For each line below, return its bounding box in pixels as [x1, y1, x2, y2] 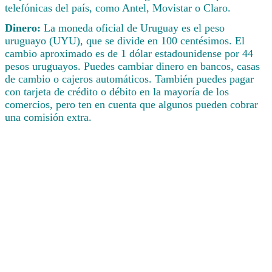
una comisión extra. [5, 111, 92, 124]
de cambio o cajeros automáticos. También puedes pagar [5, 73, 254, 86]
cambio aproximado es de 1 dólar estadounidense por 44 [5, 47, 253, 60]
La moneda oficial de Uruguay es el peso [44, 22, 225, 35]
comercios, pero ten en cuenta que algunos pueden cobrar [5, 98, 258, 111]
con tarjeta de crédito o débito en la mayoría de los [5, 86, 229, 98]
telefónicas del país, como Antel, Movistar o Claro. [5, 1, 231, 14]
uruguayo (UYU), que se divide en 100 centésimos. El [5, 35, 245, 47]
